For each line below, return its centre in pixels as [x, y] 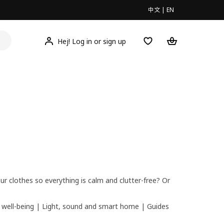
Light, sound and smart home [90, 206]
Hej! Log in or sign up [91, 41]
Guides [158, 206]
